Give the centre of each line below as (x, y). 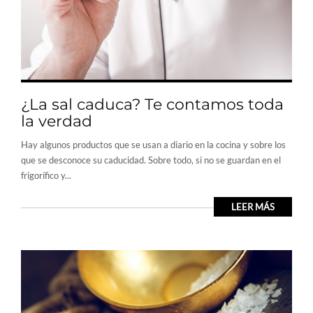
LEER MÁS (253, 206)
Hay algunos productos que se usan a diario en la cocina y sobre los (153, 144)
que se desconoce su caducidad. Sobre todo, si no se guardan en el (151, 160)
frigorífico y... (46, 175)
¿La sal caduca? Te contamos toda (152, 104)
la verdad (57, 121)
